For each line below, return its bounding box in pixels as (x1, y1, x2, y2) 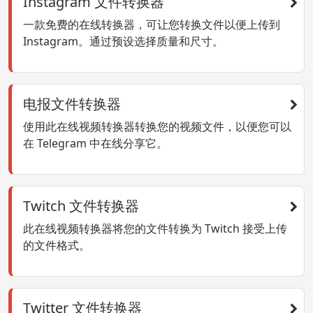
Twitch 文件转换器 (23, 196, 139, 216)
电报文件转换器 (23, 94, 121, 114)
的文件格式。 (23, 238, 90, 254)
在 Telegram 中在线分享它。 (23, 136, 168, 152)
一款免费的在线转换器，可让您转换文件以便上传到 (23, 17, 280, 33)
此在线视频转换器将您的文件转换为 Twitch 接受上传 (23, 221, 287, 237)
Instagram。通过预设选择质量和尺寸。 (23, 34, 224, 50)
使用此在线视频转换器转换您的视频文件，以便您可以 (23, 119, 291, 135)
